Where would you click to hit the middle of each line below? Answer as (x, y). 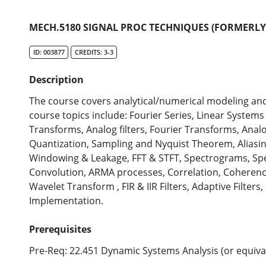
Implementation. (66, 201)
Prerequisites (61, 229)
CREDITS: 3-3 (94, 52)
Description (57, 80)
